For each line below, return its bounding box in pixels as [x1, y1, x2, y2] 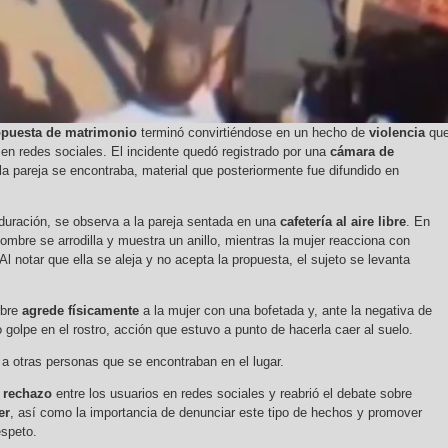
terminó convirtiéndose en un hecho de [137, 125, 369, 141]
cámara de [330, 144, 394, 160]
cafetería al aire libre [280, 214, 406, 230]
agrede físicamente [22, 303, 139, 319]
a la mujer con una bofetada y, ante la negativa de [139, 303, 432, 319]
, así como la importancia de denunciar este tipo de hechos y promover [10, 405, 422, 421]
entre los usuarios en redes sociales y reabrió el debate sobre [52, 386, 412, 402]
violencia [369, 125, 425, 141]
